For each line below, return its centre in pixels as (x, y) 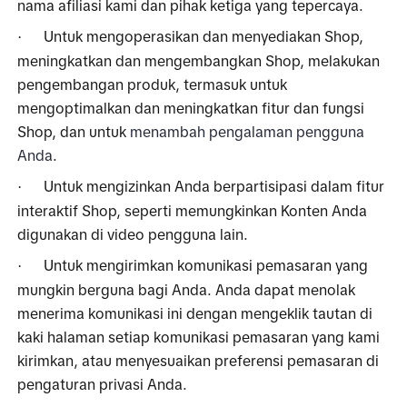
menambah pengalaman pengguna (248, 131)
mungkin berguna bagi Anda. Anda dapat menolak (187, 289)
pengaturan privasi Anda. (104, 384)
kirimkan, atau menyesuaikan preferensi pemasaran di (199, 360)
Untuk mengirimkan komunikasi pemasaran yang (206, 265)
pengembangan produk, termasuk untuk (153, 84)
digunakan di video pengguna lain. (133, 234)
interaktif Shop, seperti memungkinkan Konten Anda (193, 210)
